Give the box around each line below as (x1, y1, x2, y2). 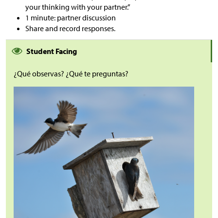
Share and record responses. (25, 23, 115, 33)
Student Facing (26, 46, 77, 56)
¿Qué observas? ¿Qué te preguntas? (14, 69, 128, 78)
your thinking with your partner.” (25, 2, 130, 12)
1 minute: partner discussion (25, 13, 116, 22)
